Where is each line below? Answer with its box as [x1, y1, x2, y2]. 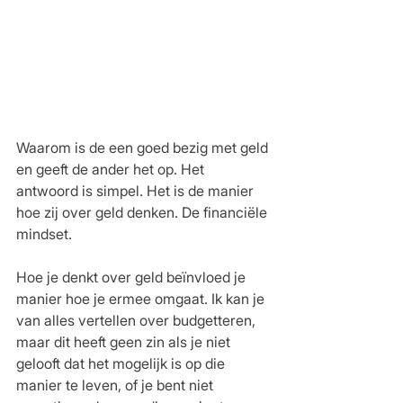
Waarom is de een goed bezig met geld [16, 138, 272, 157]
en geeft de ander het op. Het [16, 159, 208, 178]
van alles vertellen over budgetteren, [16, 310, 259, 329]
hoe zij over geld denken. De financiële [16, 202, 271, 221]
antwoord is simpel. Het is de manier [16, 181, 257, 200]
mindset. [16, 224, 76, 243]
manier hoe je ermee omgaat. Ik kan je [16, 289, 268, 308]
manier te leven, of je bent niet [16, 375, 217, 394]
